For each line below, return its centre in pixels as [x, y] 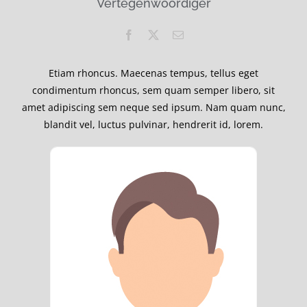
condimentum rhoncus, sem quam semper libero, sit [153, 90]
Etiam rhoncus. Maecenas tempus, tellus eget [153, 73]
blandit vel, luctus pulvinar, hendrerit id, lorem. [153, 124]
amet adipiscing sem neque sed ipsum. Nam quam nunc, [153, 107]
